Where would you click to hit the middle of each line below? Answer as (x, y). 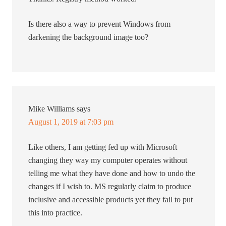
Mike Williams (52, 109)
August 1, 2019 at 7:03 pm (71, 122)
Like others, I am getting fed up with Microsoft (103, 147)
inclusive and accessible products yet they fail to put (111, 200)
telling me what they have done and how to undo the (112, 174)
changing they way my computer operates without (108, 160)
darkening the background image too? (89, 37)
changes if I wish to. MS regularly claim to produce (110, 187)
